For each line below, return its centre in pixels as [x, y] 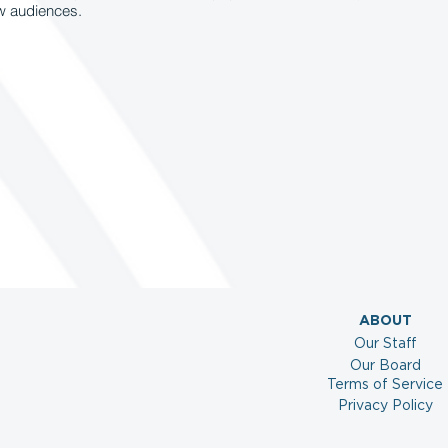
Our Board [385, 366]
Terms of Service [385, 385]
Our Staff [385, 344]
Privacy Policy [385, 406]
